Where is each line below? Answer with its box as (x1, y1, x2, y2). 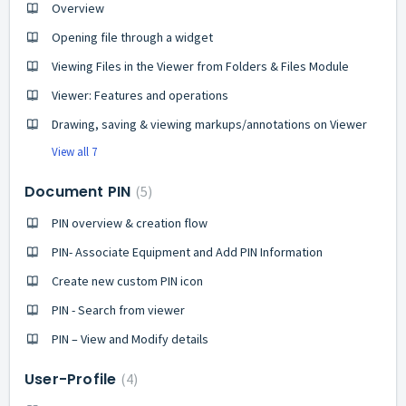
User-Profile (24, 368, 121, 390)
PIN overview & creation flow (52, 214, 208, 231)
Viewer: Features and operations (52, 86, 228, 103)
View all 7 (52, 143, 97, 159)
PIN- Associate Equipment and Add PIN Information (52, 243, 323, 260)
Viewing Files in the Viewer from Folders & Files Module (52, 57, 349, 74)
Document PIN (24, 180, 135, 202)
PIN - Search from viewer (52, 301, 185, 318)
